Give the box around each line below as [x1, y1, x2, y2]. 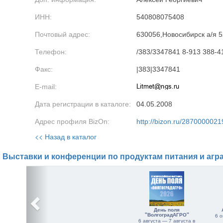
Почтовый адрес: [35, 30, 90, 38]
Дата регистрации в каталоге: [35, 100, 131, 108]
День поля [154, 206, 180, 213]
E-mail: [35, 83, 57, 91]
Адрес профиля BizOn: [35, 117, 110, 125]
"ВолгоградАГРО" [144, 211, 189, 218]
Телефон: [35, 48, 67, 56]
